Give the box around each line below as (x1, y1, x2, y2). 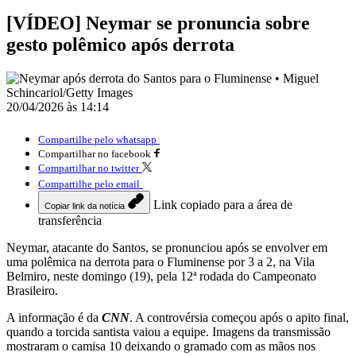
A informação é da (6, 310, 102, 324)
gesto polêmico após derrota (6, 33, 234, 55)
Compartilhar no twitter (38, 161, 139, 174)
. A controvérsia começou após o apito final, (130, 310, 349, 324)
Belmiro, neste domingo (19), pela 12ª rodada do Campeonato (6, 269, 316, 283)
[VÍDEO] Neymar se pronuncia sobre (6, 12, 310, 33)
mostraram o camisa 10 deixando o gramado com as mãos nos (6, 339, 315, 353)
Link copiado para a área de (153, 197, 292, 211)
